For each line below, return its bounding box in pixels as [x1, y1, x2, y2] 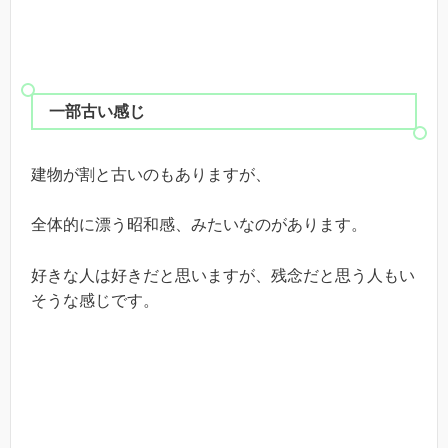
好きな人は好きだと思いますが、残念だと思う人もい [31, 266, 415, 284]
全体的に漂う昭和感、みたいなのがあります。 [31, 216, 367, 234]
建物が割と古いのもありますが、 [31, 165, 271, 183]
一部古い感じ [49, 102, 145, 120]
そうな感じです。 [31, 291, 159, 309]
